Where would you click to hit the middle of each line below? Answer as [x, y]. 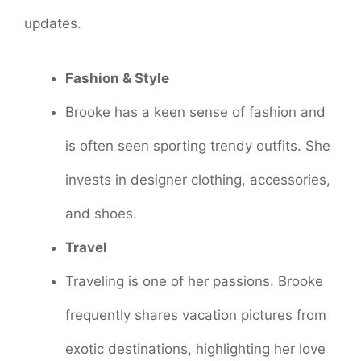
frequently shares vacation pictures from [196, 315]
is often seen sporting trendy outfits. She [198, 145]
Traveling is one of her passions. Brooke [194, 281]
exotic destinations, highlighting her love [195, 349]
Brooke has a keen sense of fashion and [195, 112]
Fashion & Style [117, 78]
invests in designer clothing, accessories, [198, 179]
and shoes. [101, 213]
